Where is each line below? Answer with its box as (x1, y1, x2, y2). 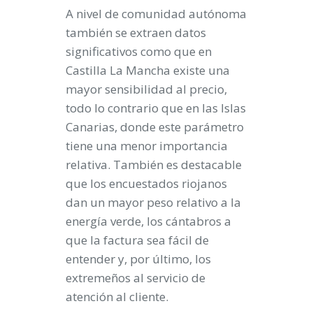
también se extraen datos (66, 24, 206, 41)
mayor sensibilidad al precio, (66, 80, 227, 97)
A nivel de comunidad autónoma (66, 5, 247, 22)
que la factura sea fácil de (66, 231, 209, 248)
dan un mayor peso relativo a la (66, 194, 241, 210)
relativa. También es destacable (66, 156, 242, 173)
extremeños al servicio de (66, 269, 205, 286)
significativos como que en (66, 43, 212, 59)
